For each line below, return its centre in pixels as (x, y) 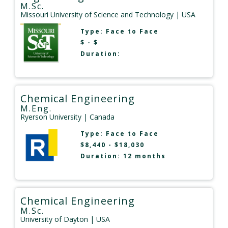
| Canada (98, 117)
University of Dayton (54, 219)
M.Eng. (36, 109)
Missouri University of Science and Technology (97, 15)
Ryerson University (51, 117)
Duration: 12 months (123, 156)
